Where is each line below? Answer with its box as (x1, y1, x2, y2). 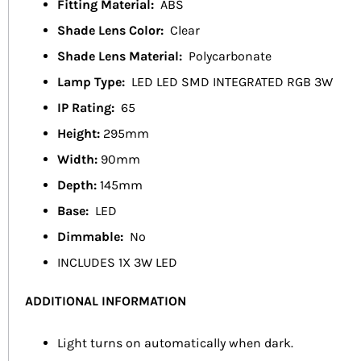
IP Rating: (57, 100, 121, 116)
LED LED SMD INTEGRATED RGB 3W (131, 74, 333, 90)
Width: (57, 151, 98, 168)
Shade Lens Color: (57, 23, 170, 39)
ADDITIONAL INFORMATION (25, 293, 186, 309)
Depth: (57, 177, 97, 193)
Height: (57, 126, 100, 142)
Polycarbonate (189, 48, 272, 64)
